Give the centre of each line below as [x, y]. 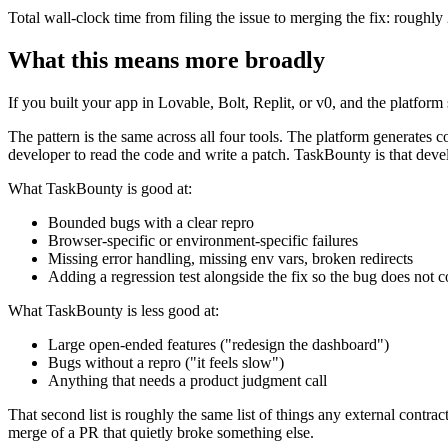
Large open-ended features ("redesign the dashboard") [218, 345]
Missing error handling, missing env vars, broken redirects [230, 259]
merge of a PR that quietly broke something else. [161, 433]
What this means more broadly [166, 60]
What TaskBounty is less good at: [113, 311]
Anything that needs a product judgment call [187, 381]
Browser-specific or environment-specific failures [203, 241]
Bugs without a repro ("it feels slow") [166, 363]
